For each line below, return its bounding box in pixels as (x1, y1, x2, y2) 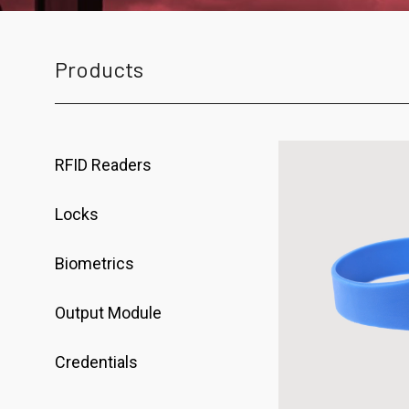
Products (55, 56, 143, 82)
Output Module (55, 303, 162, 322)
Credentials (55, 352, 138, 372)
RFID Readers (55, 155, 152, 174)
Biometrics (55, 254, 134, 273)
